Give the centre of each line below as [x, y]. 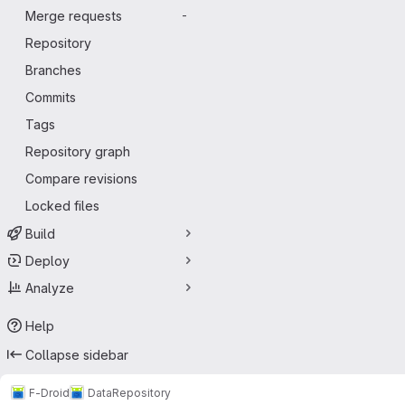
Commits [51, 97]
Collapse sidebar [77, 354]
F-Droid [49, 392]
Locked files [62, 206]
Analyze [50, 287]
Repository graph [78, 151]
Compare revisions [81, 179]
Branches [53, 70]
